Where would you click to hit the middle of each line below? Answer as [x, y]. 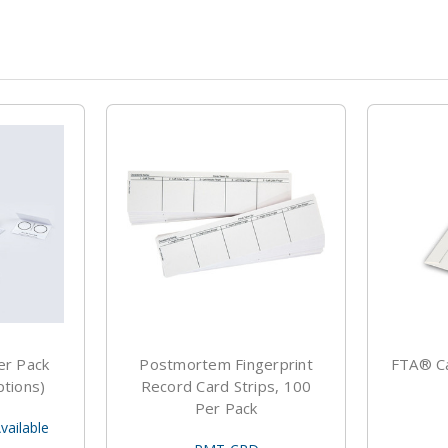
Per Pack [226, 408]
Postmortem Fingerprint [226, 364]
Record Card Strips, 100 [226, 386]
